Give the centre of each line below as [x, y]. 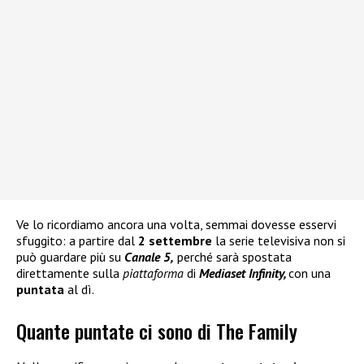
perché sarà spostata [233, 257]
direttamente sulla [69, 273]
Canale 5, [149, 257]
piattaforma [153, 273]
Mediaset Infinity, [244, 273]
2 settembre [175, 241]
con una [310, 273]
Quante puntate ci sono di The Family [157, 330]
